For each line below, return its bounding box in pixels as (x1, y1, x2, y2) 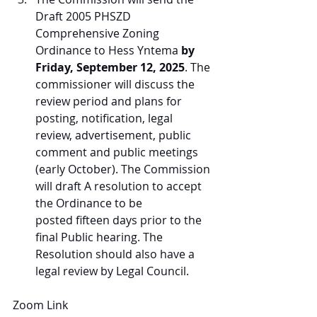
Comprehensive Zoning (35, 25, 162, 41)
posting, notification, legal (35, 110, 175, 126)
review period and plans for (35, 93, 185, 109)
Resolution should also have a (35, 246, 197, 262)
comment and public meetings (35, 144, 201, 160)
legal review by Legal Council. (35, 263, 189, 279)
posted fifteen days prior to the (35, 212, 204, 228)
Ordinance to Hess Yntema (35, 42, 181, 58)
